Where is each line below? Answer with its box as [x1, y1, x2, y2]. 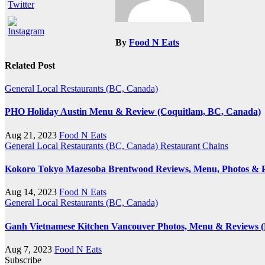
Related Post [5, 60, 55, 70]
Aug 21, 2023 [5, 130, 57, 140]
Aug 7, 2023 [5, 244, 52, 254]
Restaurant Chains [160, 140, 228, 151]
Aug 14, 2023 [5, 187, 57, 198]
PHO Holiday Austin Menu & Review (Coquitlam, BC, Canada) [5, 106, 261, 117]
